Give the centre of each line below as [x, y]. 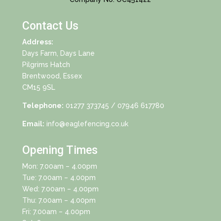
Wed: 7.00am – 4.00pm [60, 189]
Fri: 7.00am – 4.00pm [56, 212]
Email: [33, 124]
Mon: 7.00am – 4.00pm [59, 166]
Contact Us [50, 26]
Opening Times [60, 150]
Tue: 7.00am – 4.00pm [59, 178]
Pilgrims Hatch [46, 65]
